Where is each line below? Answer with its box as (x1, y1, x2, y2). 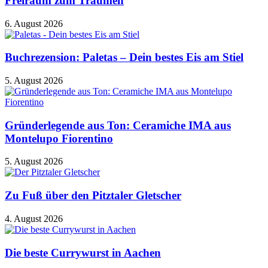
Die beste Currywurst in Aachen (5, 246, 161, 259)
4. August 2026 (5, 213, 63, 224)
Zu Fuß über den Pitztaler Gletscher (5, 189, 181, 202)
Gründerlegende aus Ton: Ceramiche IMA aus (5, 118, 231, 132)
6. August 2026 (5, 18, 63, 29)
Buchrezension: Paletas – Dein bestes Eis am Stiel (5, 51, 243, 64)
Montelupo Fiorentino (5, 132, 113, 145)
